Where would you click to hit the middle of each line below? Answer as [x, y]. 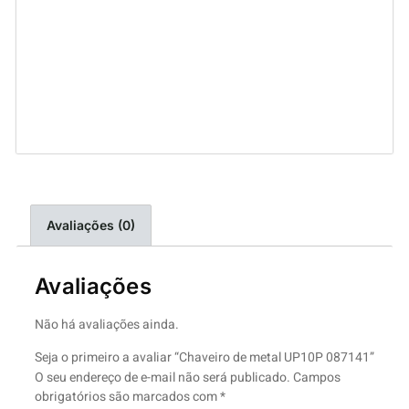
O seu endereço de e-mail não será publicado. [163, 377]
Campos [317, 377]
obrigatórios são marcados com [127, 396]
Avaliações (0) [90, 225]
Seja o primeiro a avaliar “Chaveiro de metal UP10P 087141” [204, 357]
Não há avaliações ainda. [107, 325]
